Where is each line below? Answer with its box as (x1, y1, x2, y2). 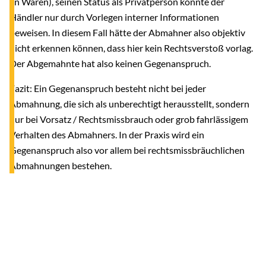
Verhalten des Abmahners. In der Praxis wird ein (9, 128, 204, 140)
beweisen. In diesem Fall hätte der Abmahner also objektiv (9, 26, 245, 38)
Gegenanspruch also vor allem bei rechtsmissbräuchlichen (9, 144, 245, 156)
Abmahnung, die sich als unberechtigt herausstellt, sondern (9, 97, 249, 109)
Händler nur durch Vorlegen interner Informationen (9, 11, 219, 23)
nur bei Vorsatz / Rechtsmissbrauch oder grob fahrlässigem (9, 113, 248, 125)
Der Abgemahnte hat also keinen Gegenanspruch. (9, 57, 211, 69)
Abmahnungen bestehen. (9, 159, 112, 171)
